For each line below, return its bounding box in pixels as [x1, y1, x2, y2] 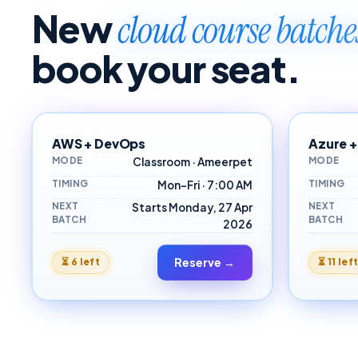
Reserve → [174, 254, 236, 269]
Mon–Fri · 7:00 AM [157, 177, 253, 192]
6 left [70, 256, 101, 268]
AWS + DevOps [52, 135, 146, 153]
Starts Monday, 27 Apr [132, 201, 253, 215]
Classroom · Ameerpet [133, 155, 253, 169]
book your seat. [32, 46, 300, 92]
